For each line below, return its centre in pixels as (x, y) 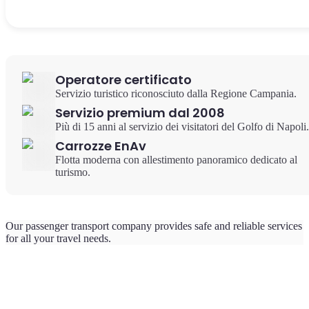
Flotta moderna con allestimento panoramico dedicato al (176, 160)
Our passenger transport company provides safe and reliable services (154, 226)
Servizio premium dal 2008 (140, 113)
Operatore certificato (123, 80)
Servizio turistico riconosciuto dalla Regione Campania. (176, 93)
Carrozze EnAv (101, 146)
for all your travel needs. (58, 238)
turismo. (73, 172)
